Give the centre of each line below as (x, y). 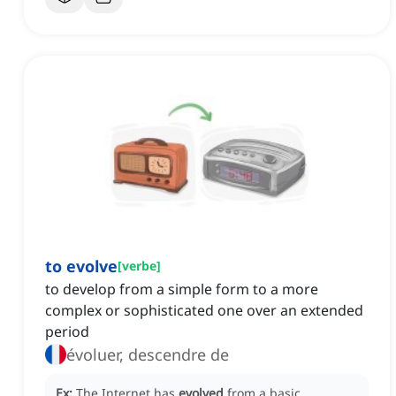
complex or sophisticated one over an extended (204, 311)
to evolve (81, 267)
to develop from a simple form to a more (182, 289)
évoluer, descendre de (148, 355)
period (67, 332)
